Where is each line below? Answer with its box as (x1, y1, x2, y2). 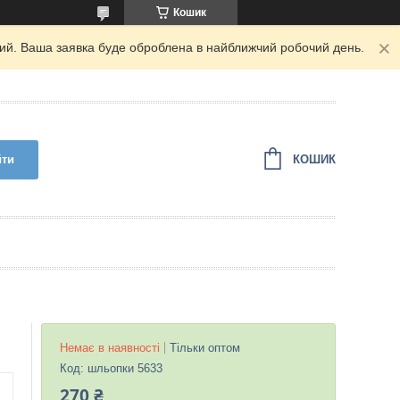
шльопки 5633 (87, 362, 162, 375)
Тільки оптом (170, 341, 240, 354)
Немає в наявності (60, 341, 160, 354)
